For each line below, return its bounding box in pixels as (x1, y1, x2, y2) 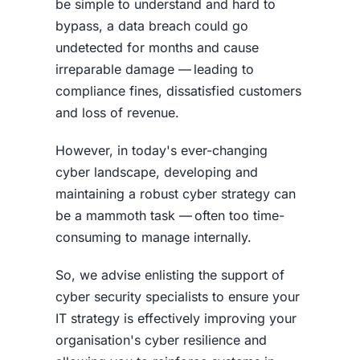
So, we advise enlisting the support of (55, 266, 284, 283)
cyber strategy (182, 185, 270, 202)
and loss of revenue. (55, 104, 179, 121)
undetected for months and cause (55, 39, 259, 55)
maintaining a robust (55, 185, 182, 202)
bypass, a (55, 17, 118, 34)
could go (190, 17, 248, 34)
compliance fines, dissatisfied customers (55, 82, 301, 99)
